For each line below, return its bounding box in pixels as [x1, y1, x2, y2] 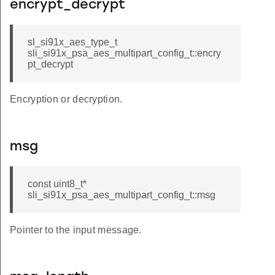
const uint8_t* [28, 179, 87, 190]
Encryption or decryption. [10, 94, 123, 105]
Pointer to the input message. [10, 225, 142, 236]
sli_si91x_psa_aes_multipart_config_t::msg [28, 190, 215, 201]
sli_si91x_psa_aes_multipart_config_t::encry [28, 48, 221, 59]
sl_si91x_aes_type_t [28, 37, 117, 48]
